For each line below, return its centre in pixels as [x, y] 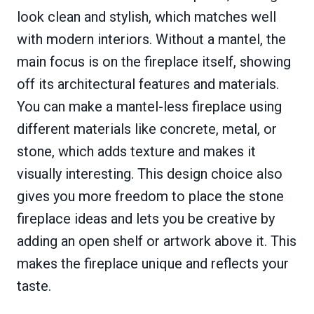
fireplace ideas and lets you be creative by [146, 218]
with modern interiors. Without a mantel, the [151, 39]
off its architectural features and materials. [148, 84]
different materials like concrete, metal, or [147, 129]
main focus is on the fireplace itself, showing [154, 61]
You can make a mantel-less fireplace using [149, 106]
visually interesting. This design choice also [150, 173]
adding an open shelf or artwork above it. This [157, 241]
